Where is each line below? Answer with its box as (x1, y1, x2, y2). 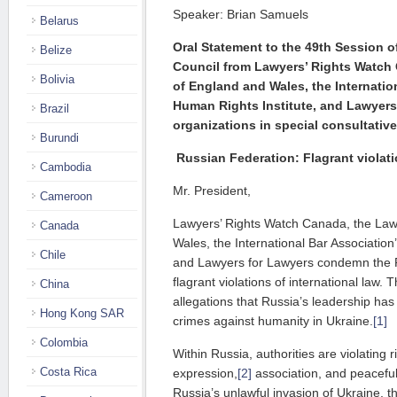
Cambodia (40, 160, 91, 174)
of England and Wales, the (173, 79, 331, 93)
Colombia (40, 336, 88, 349)
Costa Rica (40, 365, 97, 378)
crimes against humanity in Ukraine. (173, 314, 373, 328)
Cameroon (40, 190, 92, 203)
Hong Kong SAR (40, 307, 124, 320)
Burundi (40, 131, 79, 144)
